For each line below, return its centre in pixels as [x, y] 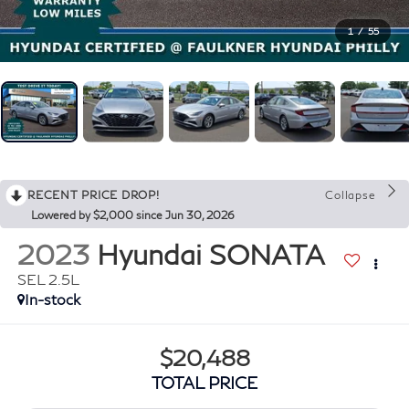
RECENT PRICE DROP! [94, 195]
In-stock [52, 299]
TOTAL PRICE [204, 382]
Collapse [351, 195]
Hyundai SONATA [210, 254]
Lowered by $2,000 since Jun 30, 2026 [133, 215]
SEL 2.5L [48, 279]
